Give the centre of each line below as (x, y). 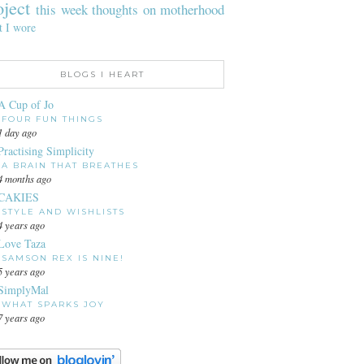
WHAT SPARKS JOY (53, 304)
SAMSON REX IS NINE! (63, 258)
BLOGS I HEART (102, 74)
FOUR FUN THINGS (52, 119)
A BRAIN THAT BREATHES (70, 165)
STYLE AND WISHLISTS (63, 211)
